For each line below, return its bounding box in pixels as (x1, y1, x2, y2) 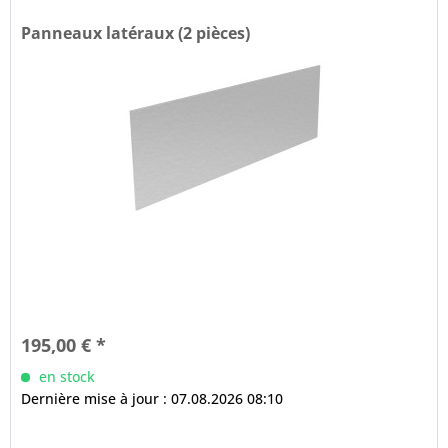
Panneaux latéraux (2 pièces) (21, 22, 251, 45)
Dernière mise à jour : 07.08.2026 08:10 (21, 389, 284, 409)
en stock (35, 367, 96, 387)
